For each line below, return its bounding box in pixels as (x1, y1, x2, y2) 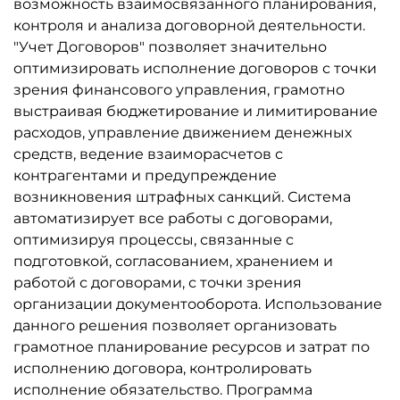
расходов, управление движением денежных (13, 124, 352, 141)
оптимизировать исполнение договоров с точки (13, 60, 377, 77)
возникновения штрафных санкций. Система (13, 188, 351, 205)
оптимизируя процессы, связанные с (13, 231, 294, 248)
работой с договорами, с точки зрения (13, 274, 302, 291)
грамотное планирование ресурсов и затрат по (13, 338, 370, 355)
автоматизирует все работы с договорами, (13, 210, 332, 227)
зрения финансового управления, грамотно (13, 81, 345, 98)
